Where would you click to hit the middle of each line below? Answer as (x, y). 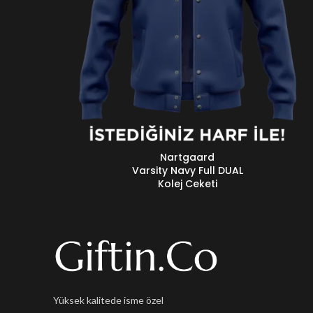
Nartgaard (187, 157)
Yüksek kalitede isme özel (108, 300)
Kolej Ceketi (187, 184)
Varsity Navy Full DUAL (187, 170)
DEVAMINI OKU (87, 158)
